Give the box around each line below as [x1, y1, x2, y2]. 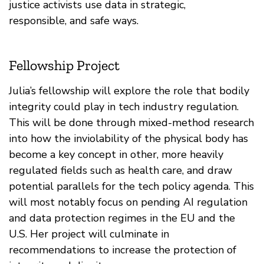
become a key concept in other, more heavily [9, 147, 223, 161]
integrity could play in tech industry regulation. [9, 99, 239, 114]
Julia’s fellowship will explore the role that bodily [9, 83, 249, 98]
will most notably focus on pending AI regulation [9, 194, 247, 209]
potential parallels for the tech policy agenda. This [9, 179, 254, 193]
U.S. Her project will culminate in [9, 226, 169, 241]
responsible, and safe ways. [9, 13, 138, 28]
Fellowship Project [9, 56, 120, 74]
